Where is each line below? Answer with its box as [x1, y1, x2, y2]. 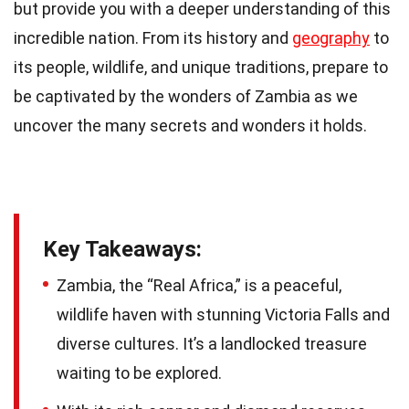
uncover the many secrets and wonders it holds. [14, 116, 367, 136]
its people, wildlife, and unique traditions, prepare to [14, 58, 388, 78]
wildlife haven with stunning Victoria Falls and [57, 305, 390, 325]
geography [292, 28, 370, 48]
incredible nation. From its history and [14, 28, 292, 48]
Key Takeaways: [43, 236, 202, 263]
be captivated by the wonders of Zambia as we [14, 87, 358, 107]
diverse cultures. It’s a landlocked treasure [57, 334, 367, 354]
